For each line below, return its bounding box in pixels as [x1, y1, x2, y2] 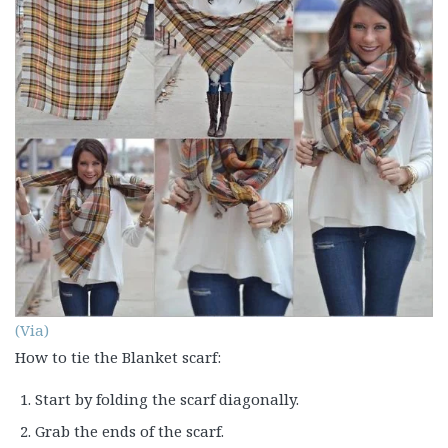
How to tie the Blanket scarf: [15, 347, 221, 368]
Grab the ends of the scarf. [35, 421, 224, 442]
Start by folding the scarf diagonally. [35, 389, 299, 410]
